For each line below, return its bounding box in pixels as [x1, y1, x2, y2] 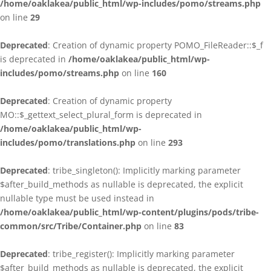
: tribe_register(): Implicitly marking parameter [48, 248, 235, 260]
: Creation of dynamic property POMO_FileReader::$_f [48, 39, 263, 51]
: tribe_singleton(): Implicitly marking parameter [48, 165, 241, 176]
